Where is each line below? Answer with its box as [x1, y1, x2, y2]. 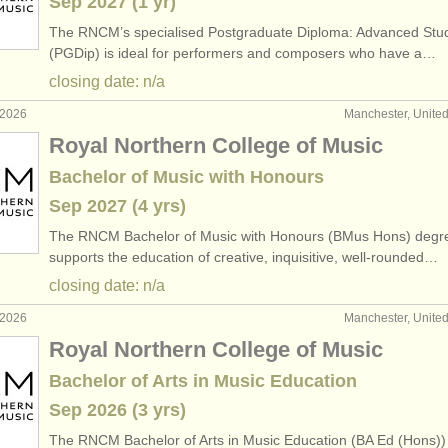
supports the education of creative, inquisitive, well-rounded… [49, 249, 438, 265]
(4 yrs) [127, 196, 186, 216]
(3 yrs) [127, 400, 186, 420]
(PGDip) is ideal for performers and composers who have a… [49, 45, 436, 61]
